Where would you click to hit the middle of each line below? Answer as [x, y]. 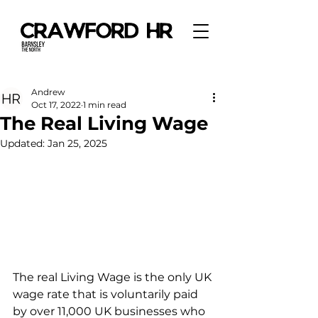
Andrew [48, 92]
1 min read [105, 105]
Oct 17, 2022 [56, 105]
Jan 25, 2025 [77, 143]
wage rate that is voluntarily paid [107, 294]
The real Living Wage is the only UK [114, 277]
